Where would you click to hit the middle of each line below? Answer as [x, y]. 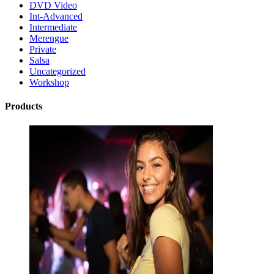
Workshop [49, 83]
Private [43, 50]
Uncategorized [57, 72]
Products [24, 106]
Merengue [49, 39]
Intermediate [53, 28]
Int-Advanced [56, 17]
